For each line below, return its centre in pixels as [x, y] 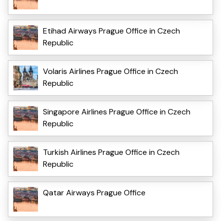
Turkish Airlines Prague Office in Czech [111, 152]
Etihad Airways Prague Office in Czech [111, 31]
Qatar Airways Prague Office [94, 192]
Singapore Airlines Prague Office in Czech [117, 111]
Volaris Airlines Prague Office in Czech [110, 71]
